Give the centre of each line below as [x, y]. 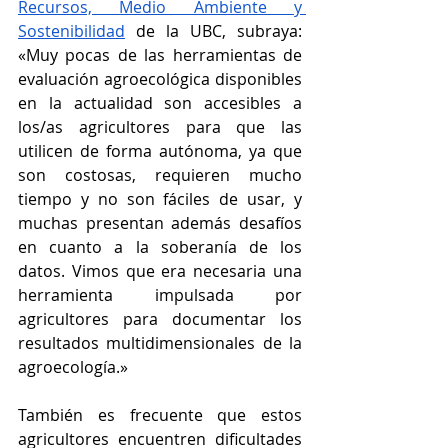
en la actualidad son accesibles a [160, 103]
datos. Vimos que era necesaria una [160, 271]
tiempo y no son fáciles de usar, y [160, 199]
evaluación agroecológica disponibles [160, 79]
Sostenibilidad [71, 31]
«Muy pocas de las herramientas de [160, 55]
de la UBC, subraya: [213, 31]
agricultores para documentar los [160, 319]
